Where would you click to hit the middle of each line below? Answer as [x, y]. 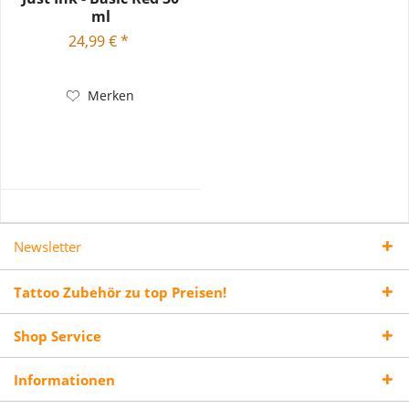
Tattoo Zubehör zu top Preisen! [120, 293]
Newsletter [47, 247]
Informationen [64, 380]
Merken [111, 96]
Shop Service [58, 336]
